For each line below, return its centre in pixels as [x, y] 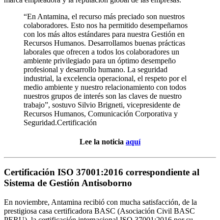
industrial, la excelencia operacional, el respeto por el [105, 79]
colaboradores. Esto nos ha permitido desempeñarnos [106, 26]
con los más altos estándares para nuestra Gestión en [104, 34]
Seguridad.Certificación [60, 123]
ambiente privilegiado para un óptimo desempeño [100, 61]
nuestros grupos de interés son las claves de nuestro [103, 96]
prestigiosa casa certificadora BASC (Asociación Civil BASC [99, 211]
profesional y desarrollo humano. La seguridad [96, 70]
